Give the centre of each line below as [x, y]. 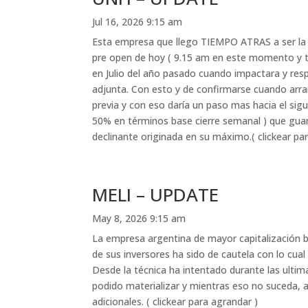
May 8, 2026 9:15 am [139, 218]
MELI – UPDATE [156, 194]
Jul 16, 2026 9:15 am [137, 21]
